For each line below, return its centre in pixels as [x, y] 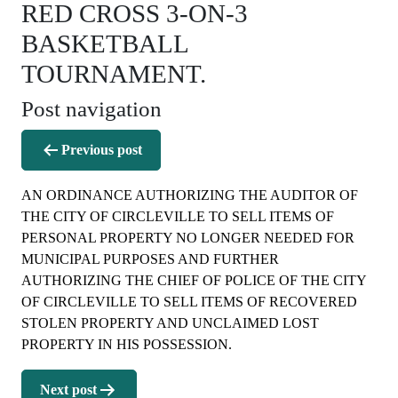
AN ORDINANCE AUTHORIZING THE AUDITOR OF [190, 195]
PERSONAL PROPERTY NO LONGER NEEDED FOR [188, 237]
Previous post [102, 149]
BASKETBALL [105, 43]
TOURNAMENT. [114, 73]
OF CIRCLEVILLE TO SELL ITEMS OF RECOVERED [189, 301]
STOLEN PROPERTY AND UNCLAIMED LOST [170, 322]
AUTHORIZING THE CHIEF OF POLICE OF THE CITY [194, 280]
